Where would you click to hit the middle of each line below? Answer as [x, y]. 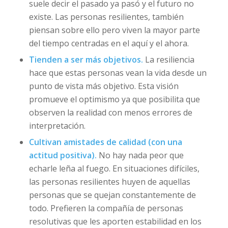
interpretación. [57, 125]
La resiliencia [169, 59]
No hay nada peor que [141, 155]
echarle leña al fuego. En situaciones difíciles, [114, 168]
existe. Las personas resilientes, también [106, 17]
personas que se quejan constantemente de [112, 195]
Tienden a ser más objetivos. [87, 59]
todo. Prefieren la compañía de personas [106, 208]
